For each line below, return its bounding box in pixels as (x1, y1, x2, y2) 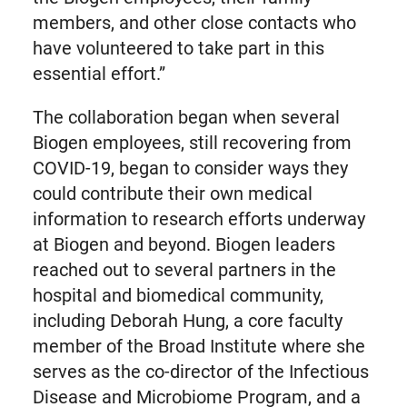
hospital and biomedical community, (32, 284, 323, 306)
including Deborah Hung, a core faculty (32, 310, 342, 332)
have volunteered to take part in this (32, 37, 324, 59)
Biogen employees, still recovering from (32, 132, 352, 154)
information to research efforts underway (32, 208, 365, 230)
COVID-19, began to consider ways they (32, 157, 348, 179)
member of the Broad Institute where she (32, 335, 365, 357)
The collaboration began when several (32, 106, 340, 128)
